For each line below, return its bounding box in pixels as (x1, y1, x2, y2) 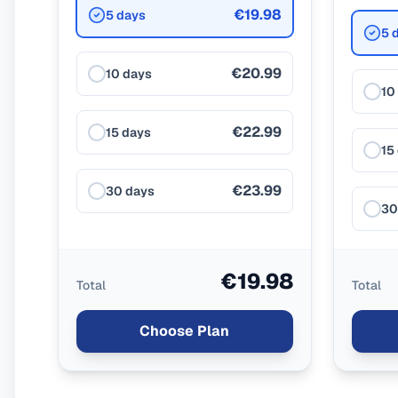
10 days (106, 66, 152, 82)
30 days (106, 183, 155, 199)
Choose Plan (139, 322, 230, 340)
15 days (106, 124, 151, 140)
